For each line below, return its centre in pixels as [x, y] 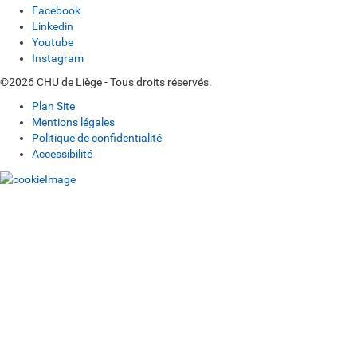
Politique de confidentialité [97, 138]
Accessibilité [62, 154]
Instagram [58, 59]
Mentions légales [73, 122]
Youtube [53, 43]
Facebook [56, 11]
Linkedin [53, 27]
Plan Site [53, 106]
